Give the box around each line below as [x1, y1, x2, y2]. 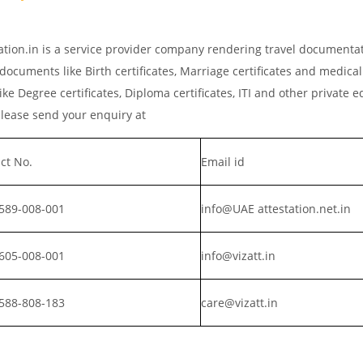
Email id [201, 153, 245, 169]
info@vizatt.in [201, 247, 275, 263]
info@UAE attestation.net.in [201, 200, 351, 216]
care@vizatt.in [201, 294, 278, 310]
